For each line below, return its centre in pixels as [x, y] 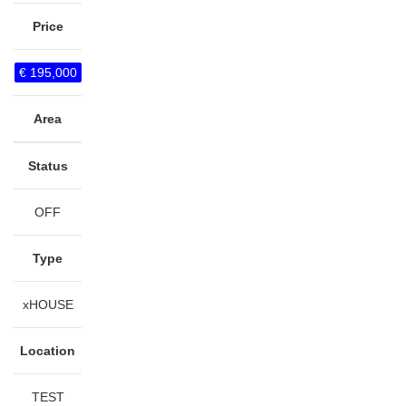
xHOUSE [48, 304]
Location [48, 351]
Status [48, 166]
